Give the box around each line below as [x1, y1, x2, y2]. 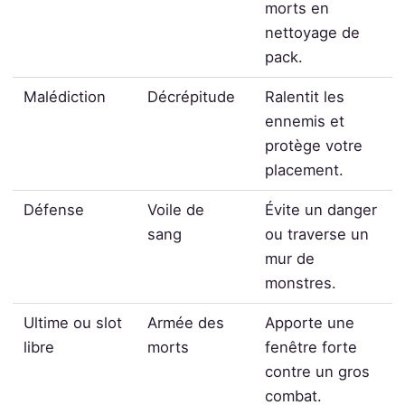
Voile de [147, 201, 205, 220]
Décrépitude [147, 88, 236, 107]
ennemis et [265, 112, 345, 131]
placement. [265, 161, 344, 180]
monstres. [265, 274, 337, 293]
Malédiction [24, 88, 107, 107]
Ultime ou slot [24, 314, 123, 333]
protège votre [265, 137, 363, 155]
